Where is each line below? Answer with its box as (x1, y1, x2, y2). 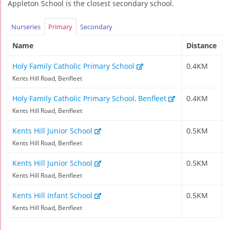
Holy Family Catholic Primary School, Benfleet (12, 93, 168, 104)
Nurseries (11, 22, 41, 31)
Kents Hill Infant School (12, 190, 94, 201)
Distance (186, 41, 217, 51)
